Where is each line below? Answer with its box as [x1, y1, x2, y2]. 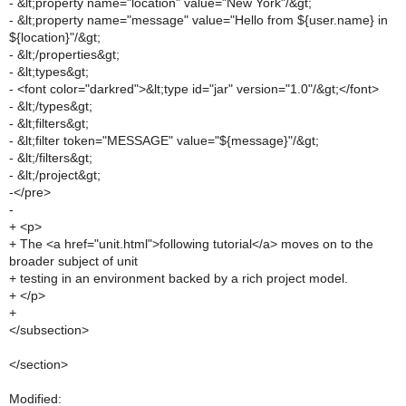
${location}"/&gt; [9, 30, 101, 44]
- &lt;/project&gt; [9, 168, 101, 182]
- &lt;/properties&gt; [9, 47, 120, 62]
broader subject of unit [9, 254, 138, 268]
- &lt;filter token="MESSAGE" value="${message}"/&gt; [9, 133, 319, 148]
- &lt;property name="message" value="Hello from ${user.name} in [9, 13, 388, 27]
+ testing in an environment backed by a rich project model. [9, 271, 348, 285]
